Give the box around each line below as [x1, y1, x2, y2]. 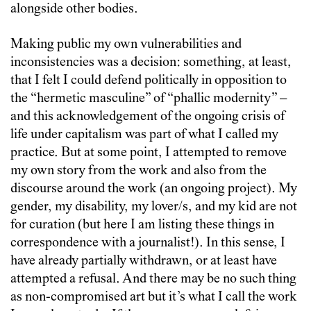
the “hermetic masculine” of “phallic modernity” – [10, 92, 287, 107]
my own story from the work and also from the [10, 164, 267, 179]
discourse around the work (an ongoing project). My [10, 182, 297, 197]
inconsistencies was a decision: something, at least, [10, 56, 292, 71]
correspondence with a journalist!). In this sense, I [10, 236, 285, 251]
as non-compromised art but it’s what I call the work [10, 290, 297, 305]
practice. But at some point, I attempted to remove [10, 146, 287, 161]
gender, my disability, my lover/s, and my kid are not [10, 200, 297, 215]
